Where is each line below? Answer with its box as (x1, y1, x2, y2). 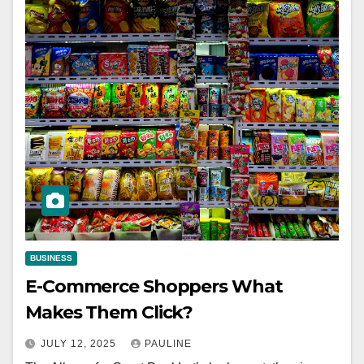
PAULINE (145, 338, 192, 350)
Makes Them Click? (25, 301, 193, 324)
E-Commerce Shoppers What (25, 275, 283, 298)
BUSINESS (30, 253, 72, 263)
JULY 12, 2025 (41, 338, 119, 350)
